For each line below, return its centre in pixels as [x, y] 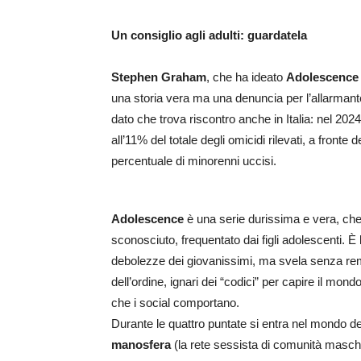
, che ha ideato [246, 77]
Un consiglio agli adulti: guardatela [209, 35]
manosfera [141, 344]
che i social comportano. [175, 302]
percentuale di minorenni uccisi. [194, 160]
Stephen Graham [159, 77]
